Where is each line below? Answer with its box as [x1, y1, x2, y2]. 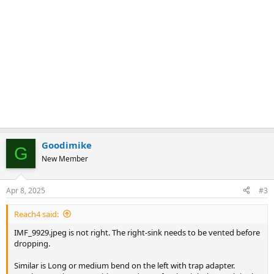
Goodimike [42, 139, 92, 151]
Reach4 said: [14, 208, 59, 220]
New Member [42, 154, 88, 164]
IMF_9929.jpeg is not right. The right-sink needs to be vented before [14, 226, 260, 238]
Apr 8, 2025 [6, 185, 45, 196]
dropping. [14, 237, 50, 249]
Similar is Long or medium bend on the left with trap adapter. [14, 259, 235, 271]
